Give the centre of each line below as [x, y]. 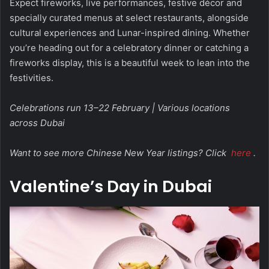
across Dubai [37, 122]
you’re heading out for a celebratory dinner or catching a [129, 47]
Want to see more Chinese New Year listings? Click [119, 153]
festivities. [32, 77]
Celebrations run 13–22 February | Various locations [120, 107]
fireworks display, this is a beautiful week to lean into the [130, 62]
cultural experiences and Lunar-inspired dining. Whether [130, 32]
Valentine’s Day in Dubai [111, 186]
